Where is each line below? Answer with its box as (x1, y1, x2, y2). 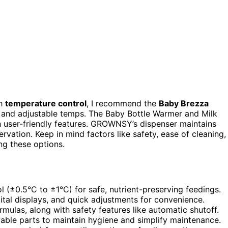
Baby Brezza (159, 98, 209, 108)
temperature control (5, 98, 87, 108)
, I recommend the (87, 98, 159, 108)
